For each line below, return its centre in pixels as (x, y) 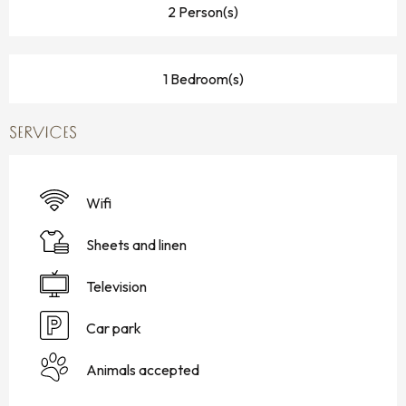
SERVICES (43, 133)
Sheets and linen (136, 244)
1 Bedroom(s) (203, 78)
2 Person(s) (203, 11)
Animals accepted (143, 369)
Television (116, 286)
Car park (114, 328)
